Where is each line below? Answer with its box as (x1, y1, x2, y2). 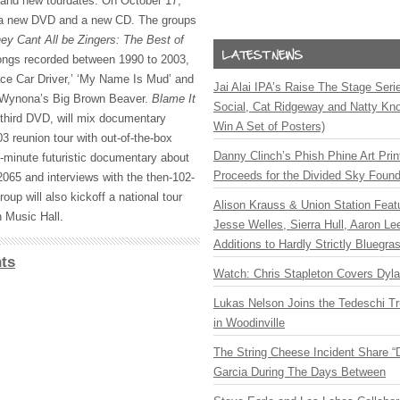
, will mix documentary (50, 112, 166, 125)
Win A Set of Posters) (213, 120, 325, 133)
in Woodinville (213, 316, 285, 329)
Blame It (152, 92, 196, 105)
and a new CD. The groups (55, 13, 196, 27)
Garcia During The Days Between (213, 365, 386, 379)
